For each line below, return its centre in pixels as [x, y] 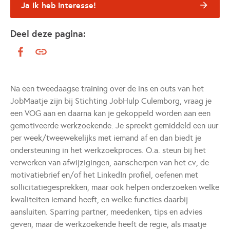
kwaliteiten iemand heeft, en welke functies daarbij [99, 199]
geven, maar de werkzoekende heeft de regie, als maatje [108, 224]
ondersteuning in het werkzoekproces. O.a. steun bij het [108, 150]
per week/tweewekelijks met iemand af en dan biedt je [106, 138]
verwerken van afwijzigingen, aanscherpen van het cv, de [110, 162]
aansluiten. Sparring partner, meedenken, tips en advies [106, 212]
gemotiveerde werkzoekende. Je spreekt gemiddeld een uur [114, 126]
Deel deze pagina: [48, 34]
